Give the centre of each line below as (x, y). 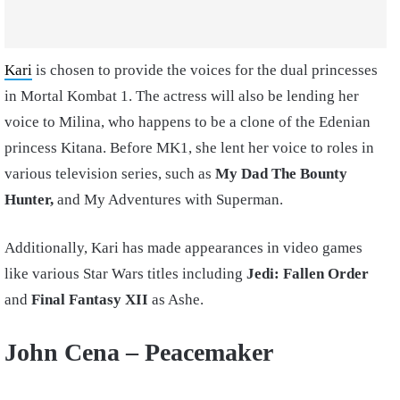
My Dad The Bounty (281, 174)
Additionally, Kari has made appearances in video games (183, 248)
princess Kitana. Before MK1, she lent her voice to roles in (189, 148)
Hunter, (29, 200)
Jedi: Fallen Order (308, 274)
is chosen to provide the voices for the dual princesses (205, 71)
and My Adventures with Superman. (168, 200)
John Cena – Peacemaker (139, 353)
